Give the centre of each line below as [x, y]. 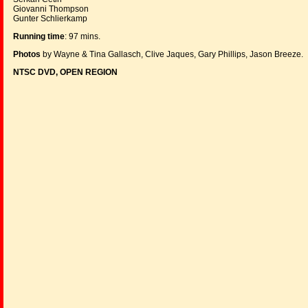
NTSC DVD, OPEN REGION [65, 72]
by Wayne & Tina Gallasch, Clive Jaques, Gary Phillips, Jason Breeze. [172, 54]
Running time [39, 36]
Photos [27, 54]
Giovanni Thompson [51, 9]
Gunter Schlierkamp [50, 19]
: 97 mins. [82, 36]
